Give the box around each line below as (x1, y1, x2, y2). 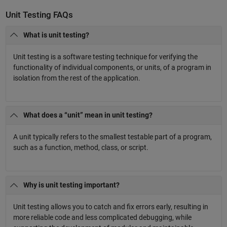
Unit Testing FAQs (5, 10, 73, 20)
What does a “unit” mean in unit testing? (23, 111, 153, 120)
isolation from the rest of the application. (13, 73, 140, 82)
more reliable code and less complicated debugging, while (13, 213, 192, 222)
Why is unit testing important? (23, 181, 120, 190)
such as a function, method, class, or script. (13, 143, 148, 152)
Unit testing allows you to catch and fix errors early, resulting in (13, 203, 208, 211)
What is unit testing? (23, 30, 89, 39)
